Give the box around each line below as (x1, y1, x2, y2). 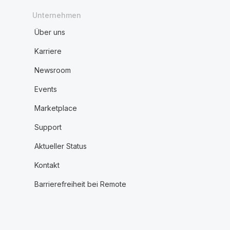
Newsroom (34, 66, 71, 74)
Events (34, 85, 57, 93)
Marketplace (34, 104, 77, 112)
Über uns (34, 28, 65, 36)
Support (34, 123, 62, 131)
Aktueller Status (34, 142, 87, 150)
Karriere (34, 47, 62, 55)
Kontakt (34, 161, 60, 169)
